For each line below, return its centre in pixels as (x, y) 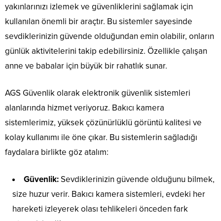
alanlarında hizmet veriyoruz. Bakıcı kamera (85, 108)
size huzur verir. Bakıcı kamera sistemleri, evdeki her (109, 194)
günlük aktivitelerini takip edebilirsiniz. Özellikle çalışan (106, 51)
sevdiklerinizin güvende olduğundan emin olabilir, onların (110, 37)
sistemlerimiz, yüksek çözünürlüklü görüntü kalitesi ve (103, 123)
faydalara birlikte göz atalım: (57, 152)
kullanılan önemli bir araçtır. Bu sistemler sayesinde (99, 22)
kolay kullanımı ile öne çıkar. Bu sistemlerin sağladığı (101, 138)
